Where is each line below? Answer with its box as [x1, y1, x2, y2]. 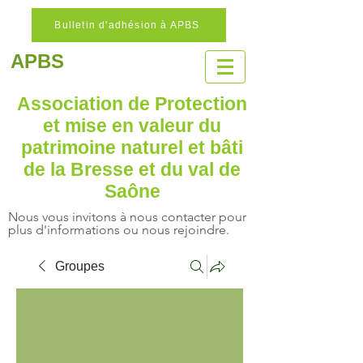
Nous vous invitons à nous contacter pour [8, 209, 246, 224]
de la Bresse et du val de [23, 159, 241, 180]
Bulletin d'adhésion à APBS [54, 19, 200, 31]
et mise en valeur [43, 115, 199, 136]
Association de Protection [17, 93, 247, 114]
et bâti [188, 137, 243, 158]
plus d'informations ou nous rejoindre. [8, 222, 229, 237]
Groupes [55, 259, 105, 273]
